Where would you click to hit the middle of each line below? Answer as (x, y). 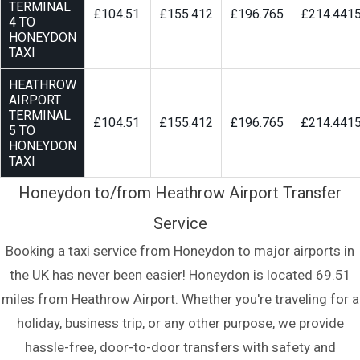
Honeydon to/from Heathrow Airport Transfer (180, 193)
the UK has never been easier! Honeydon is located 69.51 (180, 275)
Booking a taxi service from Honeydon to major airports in (180, 251)
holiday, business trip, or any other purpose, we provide (180, 323)
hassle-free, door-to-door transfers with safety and (180, 348)
